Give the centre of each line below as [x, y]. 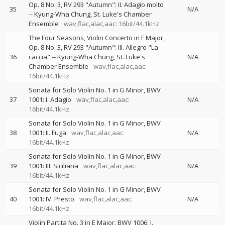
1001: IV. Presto [51, 199]
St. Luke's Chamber [123, 14]
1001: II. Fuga [47, 133]
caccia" [39, 57]
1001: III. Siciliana [53, 166]
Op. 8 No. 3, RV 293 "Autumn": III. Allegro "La [93, 47]
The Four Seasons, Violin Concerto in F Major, [97, 38]
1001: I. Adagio [50, 99]
